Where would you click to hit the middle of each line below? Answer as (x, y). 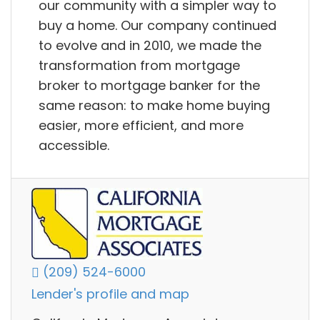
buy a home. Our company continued (157, 25)
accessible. (74, 145)
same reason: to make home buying (154, 105)
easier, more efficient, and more (141, 125)
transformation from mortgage (139, 65)
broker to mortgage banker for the (149, 85)
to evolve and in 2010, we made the (150, 45)
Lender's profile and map (110, 294)
